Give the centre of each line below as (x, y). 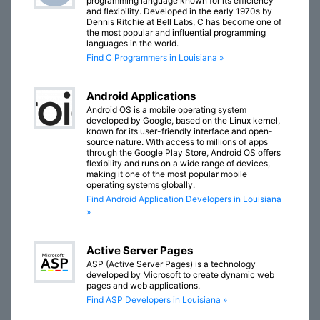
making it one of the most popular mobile (167, 174)
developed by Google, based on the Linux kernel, (183, 120)
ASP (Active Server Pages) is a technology (171, 264)
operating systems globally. (141, 185)
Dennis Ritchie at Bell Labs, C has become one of (184, 22)
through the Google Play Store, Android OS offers (184, 152)
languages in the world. (132, 43)
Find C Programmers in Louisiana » (155, 57)
